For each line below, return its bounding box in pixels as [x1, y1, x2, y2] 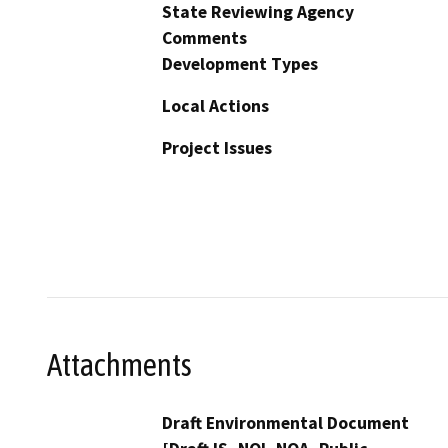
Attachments [47, 346, 192, 383]
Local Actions [162, 95, 269, 118]
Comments [162, 27, 247, 50]
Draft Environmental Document [162, 411, 409, 434]
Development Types [162, 53, 318, 76]
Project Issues [162, 137, 272, 160]
